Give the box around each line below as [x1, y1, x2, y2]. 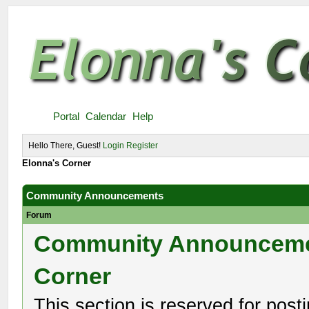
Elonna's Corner [22, 158, 92, 168]
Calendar [86, 110, 127, 122]
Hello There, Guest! [28, 141, 103, 150]
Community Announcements [26, 190, 164, 201]
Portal [53, 110, 80, 122]
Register [126, 141, 159, 150]
